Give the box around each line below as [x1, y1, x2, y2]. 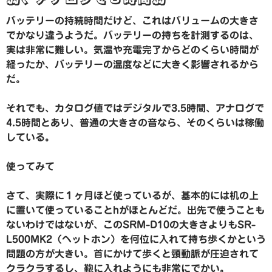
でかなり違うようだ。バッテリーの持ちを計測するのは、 [6, 30, 259, 41]
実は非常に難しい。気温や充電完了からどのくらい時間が [6, 45, 259, 55]
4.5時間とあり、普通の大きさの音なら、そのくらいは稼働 [6, 118, 264, 128]
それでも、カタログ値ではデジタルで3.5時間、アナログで [6, 103, 264, 114]
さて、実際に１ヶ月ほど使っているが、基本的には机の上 [6, 191, 259, 201]
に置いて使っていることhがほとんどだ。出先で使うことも [6, 205, 265, 216]
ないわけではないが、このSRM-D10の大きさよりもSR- [6, 220, 256, 230]
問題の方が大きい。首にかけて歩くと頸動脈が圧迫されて [6, 249, 259, 259]
